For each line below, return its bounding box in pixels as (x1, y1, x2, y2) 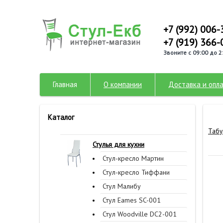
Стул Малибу (103, 182, 141, 191)
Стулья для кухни (93, 140, 144, 149)
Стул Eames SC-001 (103, 196, 161, 205)
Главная (53, 80, 77, 89)
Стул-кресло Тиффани (103, 168, 170, 177)
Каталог (48, 112, 74, 122)
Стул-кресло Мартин (103, 154, 164, 163)
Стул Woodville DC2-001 (103, 210, 177, 219)
